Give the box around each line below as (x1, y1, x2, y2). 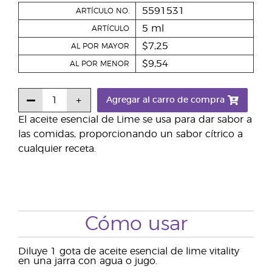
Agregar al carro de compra (106, 96, 225, 105)
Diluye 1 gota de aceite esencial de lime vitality (18, 246, 239, 257)
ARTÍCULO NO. (76, 7, 129, 15)
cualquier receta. (18, 144, 96, 154)
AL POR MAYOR (71, 42, 129, 50)
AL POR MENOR (70, 60, 129, 68)
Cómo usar (84, 214, 188, 234)
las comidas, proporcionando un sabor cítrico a (18, 129, 243, 140)
